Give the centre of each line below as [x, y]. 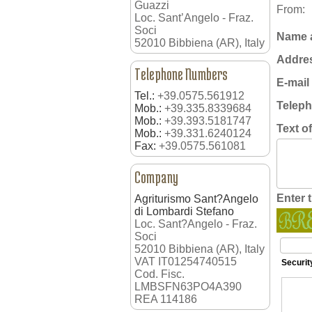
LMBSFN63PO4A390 [188, 286]
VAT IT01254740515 [186, 261]
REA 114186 [166, 299]
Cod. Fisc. [159, 274]
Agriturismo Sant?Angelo [196, 198]
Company [156, 177]
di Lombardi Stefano [184, 211]
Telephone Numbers [181, 73]
